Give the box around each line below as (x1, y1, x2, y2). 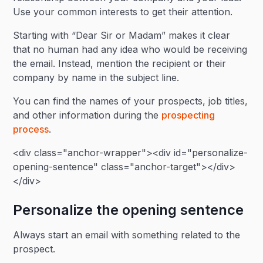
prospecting (161, 109, 215, 121)
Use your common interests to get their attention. (13, 6, 233, 18)
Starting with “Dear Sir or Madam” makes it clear (13, 29, 231, 41)
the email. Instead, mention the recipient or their (13, 58, 227, 69)
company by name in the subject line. (13, 72, 180, 83)
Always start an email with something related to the (13, 229, 241, 241)
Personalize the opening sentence (13, 201, 244, 218)
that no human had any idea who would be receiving (13, 43, 248, 55)
